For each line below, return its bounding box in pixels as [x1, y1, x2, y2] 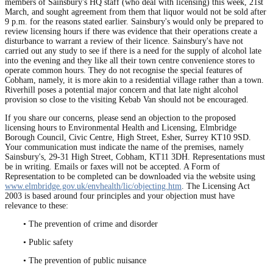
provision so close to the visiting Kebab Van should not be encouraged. [5, 94, 249, 104]
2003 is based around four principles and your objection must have [5, 191, 235, 200]
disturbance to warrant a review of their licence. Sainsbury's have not [5, 36, 243, 46]
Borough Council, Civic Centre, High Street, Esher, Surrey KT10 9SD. [5, 132, 251, 142]
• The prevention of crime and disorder [23, 219, 158, 229]
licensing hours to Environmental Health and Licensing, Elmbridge [5, 122, 236, 132]
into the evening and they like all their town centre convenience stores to [5, 55, 255, 65]
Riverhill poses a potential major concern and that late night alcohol [5, 85, 238, 94]
